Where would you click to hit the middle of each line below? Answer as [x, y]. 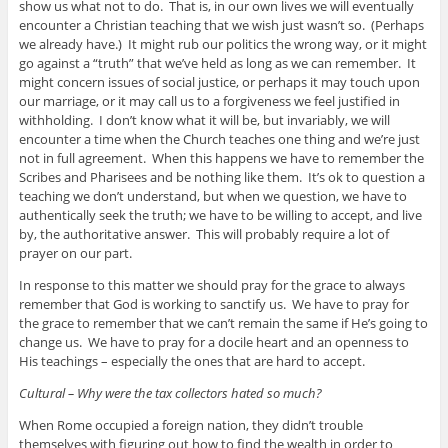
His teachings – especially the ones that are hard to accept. [191, 361]
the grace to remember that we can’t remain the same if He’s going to [223, 323]
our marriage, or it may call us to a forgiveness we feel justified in [209, 101]
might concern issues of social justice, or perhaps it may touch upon [219, 82]
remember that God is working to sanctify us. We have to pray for [213, 304]
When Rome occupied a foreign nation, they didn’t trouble [190, 425]
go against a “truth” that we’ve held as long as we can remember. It [217, 63]
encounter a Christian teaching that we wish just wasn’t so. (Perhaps [221, 25]
